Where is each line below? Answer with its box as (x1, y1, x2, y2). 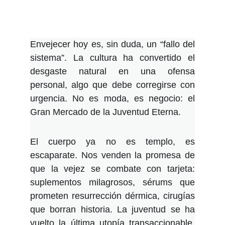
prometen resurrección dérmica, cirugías (30, 191, 195, 201)
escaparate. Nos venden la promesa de (30, 150, 195, 160)
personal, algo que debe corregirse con (30, 80, 195, 90)
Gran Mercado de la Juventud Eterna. (30, 107, 181, 117)
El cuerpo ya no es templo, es (30, 137, 195, 147)
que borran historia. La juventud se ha (30, 204, 195, 214)
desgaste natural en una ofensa (30, 66, 195, 76)
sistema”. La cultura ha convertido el (30, 53, 195, 63)
